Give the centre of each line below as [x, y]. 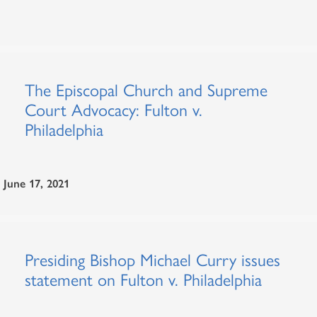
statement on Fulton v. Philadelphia [143, 280]
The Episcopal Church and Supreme [146, 90]
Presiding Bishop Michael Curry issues [152, 260]
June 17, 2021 [36, 184]
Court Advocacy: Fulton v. [114, 110]
